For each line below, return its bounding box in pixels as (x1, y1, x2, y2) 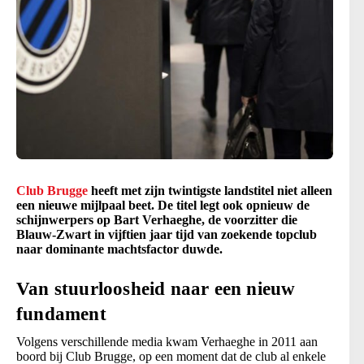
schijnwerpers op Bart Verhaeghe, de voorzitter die (16, 213, 297, 227)
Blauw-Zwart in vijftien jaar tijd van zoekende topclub (16, 227, 317, 242)
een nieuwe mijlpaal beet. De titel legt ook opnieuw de (16, 198, 310, 213)
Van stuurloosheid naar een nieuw (16, 279, 296, 300)
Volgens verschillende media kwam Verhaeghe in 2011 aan (16, 335, 318, 349)
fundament (16, 304, 106, 325)
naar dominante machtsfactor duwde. (16, 242, 223, 257)
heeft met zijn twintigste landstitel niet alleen (88, 184, 332, 198)
